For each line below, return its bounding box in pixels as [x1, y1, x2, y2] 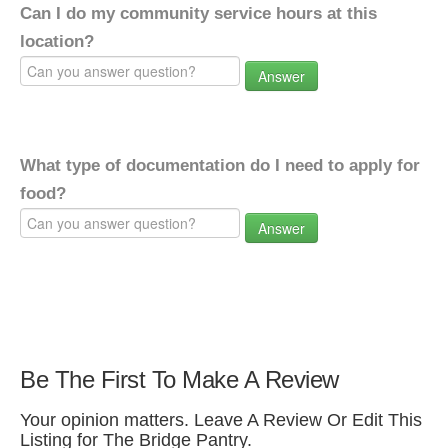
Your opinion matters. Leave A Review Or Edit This [20, 410, 422, 430]
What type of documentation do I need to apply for [20, 156, 420, 175]
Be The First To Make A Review [20, 366, 339, 393]
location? [20, 32, 94, 51]
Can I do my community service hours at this [20, 4, 377, 23]
